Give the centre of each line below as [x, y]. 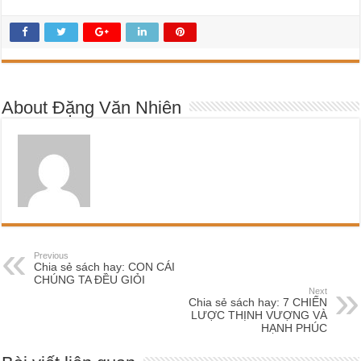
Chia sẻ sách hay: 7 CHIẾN [257, 302]
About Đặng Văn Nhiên [92, 107]
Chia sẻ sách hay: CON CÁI [105, 266]
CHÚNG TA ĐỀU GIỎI [90, 279]
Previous [52, 255]
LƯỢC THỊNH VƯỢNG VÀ [259, 315]
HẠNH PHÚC [294, 328]
